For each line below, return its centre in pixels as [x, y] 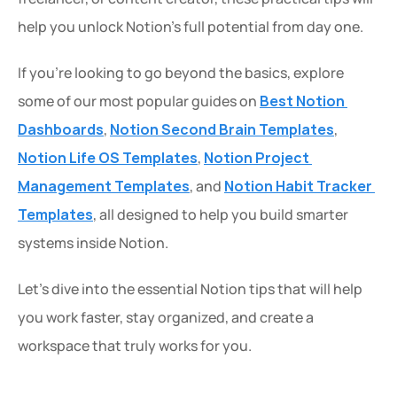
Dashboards [61, 129]
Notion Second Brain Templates [222, 129]
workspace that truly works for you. [135, 346]
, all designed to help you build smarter [221, 214]
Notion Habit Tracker [298, 186]
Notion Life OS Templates [108, 158]
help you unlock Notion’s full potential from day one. [191, 27]
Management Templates [104, 186]
